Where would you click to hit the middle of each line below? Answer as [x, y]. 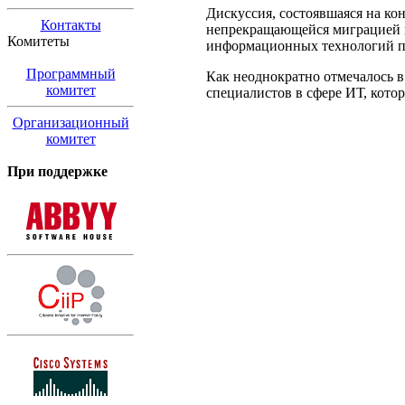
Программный [71, 74]
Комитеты [38, 41]
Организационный [71, 122]
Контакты [71, 25]
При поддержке [57, 171]
